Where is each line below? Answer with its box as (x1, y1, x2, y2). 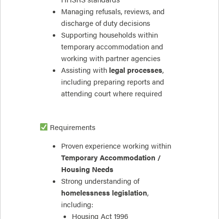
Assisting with (61, 65, 109, 75)
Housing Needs (61, 164, 113, 174)
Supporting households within (61, 29, 158, 40)
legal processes (109, 65, 162, 75)
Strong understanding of (61, 175, 139, 186)
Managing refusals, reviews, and (61, 6, 165, 16)
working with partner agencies (61, 53, 160, 63)
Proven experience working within (61, 140, 171, 151)
